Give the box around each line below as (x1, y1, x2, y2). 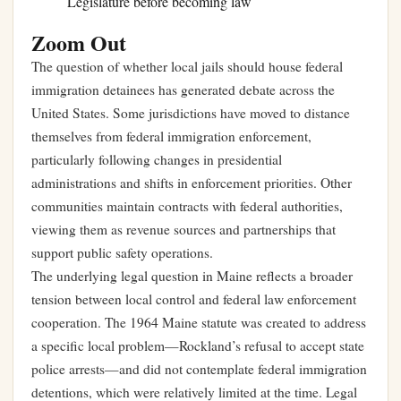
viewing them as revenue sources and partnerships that (31, 220, 336, 239)
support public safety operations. (31, 243, 213, 262)
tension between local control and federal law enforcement (31, 290, 356, 309)
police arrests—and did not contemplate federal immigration (31, 360, 367, 379)
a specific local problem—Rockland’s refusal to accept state (31, 337, 364, 355)
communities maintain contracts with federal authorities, (31, 197, 343, 216)
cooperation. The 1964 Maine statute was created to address (31, 313, 366, 332)
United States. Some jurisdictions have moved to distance (31, 104, 350, 123)
